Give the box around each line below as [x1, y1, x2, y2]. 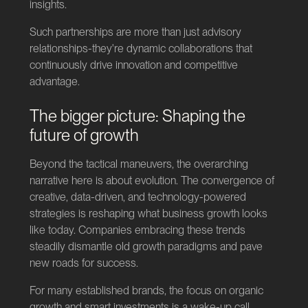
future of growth [29, 124, 139, 145]
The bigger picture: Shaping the [29, 105, 245, 126]
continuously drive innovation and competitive [29, 58, 238, 71]
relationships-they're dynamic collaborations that [29, 41, 252, 55]
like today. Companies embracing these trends [29, 223, 245, 236]
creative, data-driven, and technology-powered [29, 190, 246, 203]
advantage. [29, 74, 80, 88]
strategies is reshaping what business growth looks [29, 206, 267, 220]
